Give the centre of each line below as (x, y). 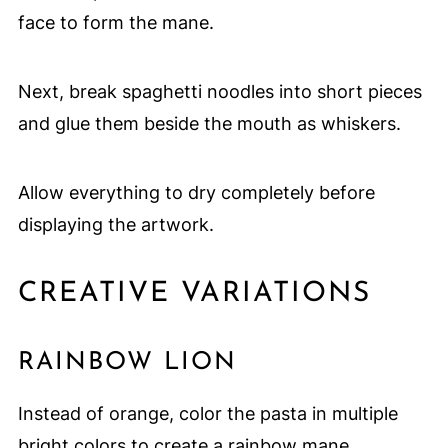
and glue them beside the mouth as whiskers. (209, 123)
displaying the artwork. (115, 224)
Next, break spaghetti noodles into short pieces (219, 91)
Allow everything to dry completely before (196, 192)
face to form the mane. (115, 22)
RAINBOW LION (127, 362)
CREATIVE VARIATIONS (194, 293)
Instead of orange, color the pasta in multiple (207, 413)
